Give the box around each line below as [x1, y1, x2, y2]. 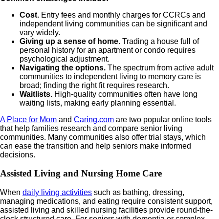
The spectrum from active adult [106, 63, 214, 72]
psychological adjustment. [20, 54, 109, 63]
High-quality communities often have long [52, 89, 197, 98]
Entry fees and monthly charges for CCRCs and [39, 10, 205, 19]
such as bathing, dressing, [92, 188, 184, 197]
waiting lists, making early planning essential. [20, 98, 176, 107]
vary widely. [20, 28, 60, 37]
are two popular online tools [114, 115, 212, 124]
